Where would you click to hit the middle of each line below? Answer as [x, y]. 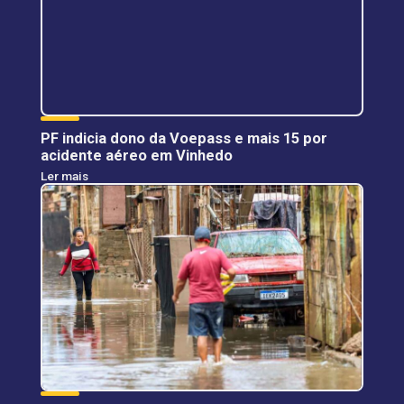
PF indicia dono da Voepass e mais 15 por [184, 139]
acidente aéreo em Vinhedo [136, 156]
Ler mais [64, 176]
